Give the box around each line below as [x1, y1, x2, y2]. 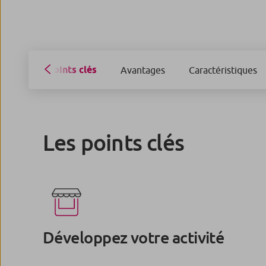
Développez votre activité [43, 228, 224, 248]
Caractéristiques [189, 64, 257, 75]
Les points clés [43, 129, 185, 156]
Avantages [121, 64, 165, 75]
